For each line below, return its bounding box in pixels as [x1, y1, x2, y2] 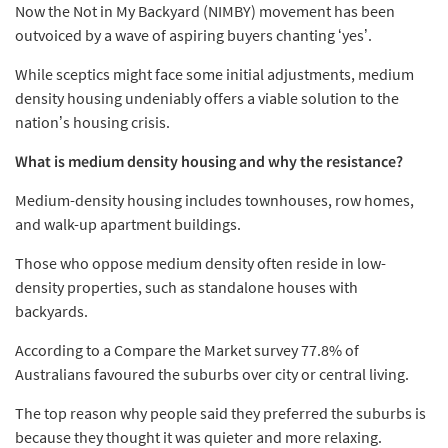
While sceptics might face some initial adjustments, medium [15, 63, 414, 84]
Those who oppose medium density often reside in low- [15, 252, 386, 273]
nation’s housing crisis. [15, 111, 170, 132]
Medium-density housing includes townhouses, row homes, [15, 189, 414, 210]
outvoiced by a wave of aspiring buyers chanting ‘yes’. [15, 24, 372, 45]
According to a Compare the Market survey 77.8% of [15, 339, 359, 360]
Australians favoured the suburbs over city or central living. [15, 363, 409, 384]
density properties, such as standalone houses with [15, 276, 358, 297]
